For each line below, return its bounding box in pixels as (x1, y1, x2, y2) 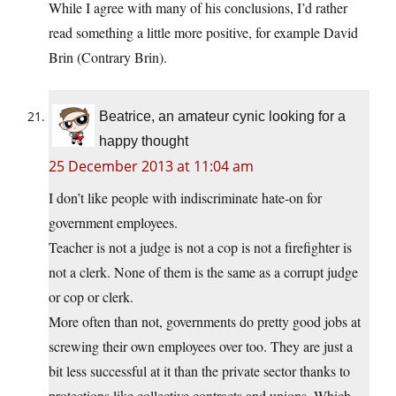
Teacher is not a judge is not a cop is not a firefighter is (49, 238, 352, 257)
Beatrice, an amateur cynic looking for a (99, 109, 346, 125)
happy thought (99, 133, 188, 149)
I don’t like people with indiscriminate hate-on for (49, 188, 322, 208)
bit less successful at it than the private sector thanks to (49, 362, 350, 381)
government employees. (49, 213, 178, 232)
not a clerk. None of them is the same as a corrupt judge (49, 263, 358, 282)
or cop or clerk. (49, 287, 133, 307)
